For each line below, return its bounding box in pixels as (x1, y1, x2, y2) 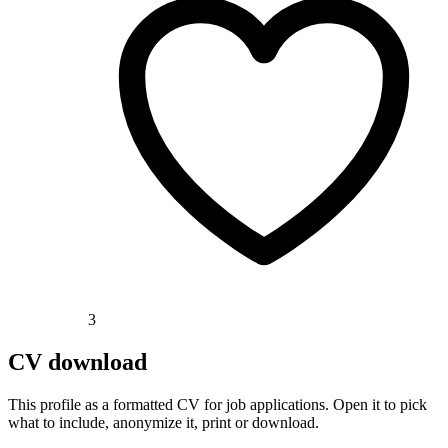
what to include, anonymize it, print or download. (8, 413, 319, 431)
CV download (8, 349, 147, 376)
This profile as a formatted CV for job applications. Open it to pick (8, 395, 427, 413)
